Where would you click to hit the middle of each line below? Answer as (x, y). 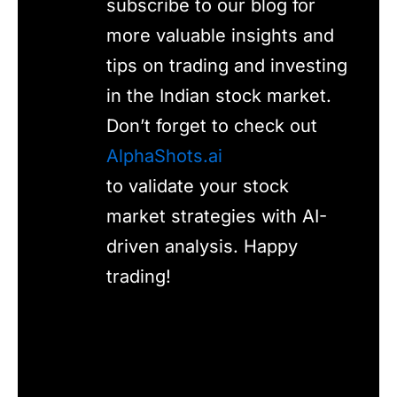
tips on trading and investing (227, 65)
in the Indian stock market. (219, 95)
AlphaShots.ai (164, 156)
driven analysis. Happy (202, 246)
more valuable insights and (220, 35)
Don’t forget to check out (212, 125)
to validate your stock (198, 186)
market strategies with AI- (217, 216)
